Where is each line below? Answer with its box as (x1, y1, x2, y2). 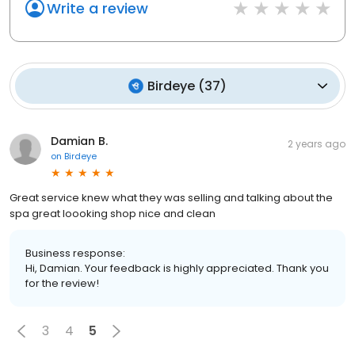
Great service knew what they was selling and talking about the (10, 189, 333, 205)
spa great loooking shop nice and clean (10, 205, 216, 221)
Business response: (25, 245, 125, 261)
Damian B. (51, 132, 108, 149)
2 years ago (288, 136, 345, 151)
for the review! (25, 275, 99, 291)
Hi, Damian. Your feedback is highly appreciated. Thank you (25, 260, 329, 276)
